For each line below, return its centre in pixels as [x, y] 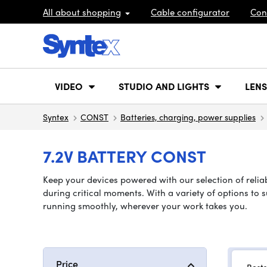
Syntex [56, 117]
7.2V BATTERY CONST [125, 156]
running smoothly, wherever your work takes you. [145, 206]
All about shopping [82, 12]
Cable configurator [190, 12]
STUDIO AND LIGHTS [164, 86]
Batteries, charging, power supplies [188, 117]
